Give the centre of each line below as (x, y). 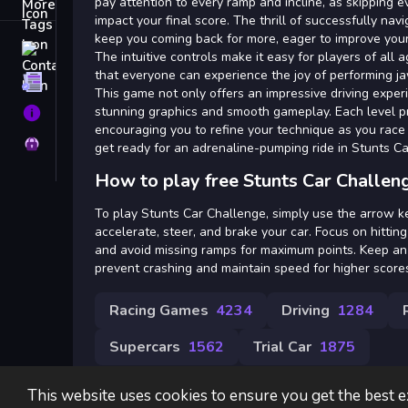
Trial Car (282, 347)
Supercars (145, 347)
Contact (84, 51)
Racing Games (159, 311)
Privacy (84, 144)
